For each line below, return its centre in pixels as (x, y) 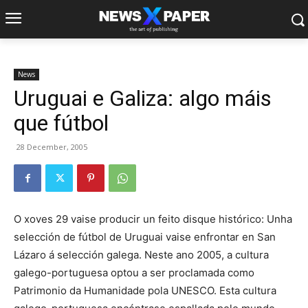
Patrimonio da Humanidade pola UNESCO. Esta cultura (145, 290)
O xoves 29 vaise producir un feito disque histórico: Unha (153, 219)
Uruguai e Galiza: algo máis (143, 98)
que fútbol (61, 123)
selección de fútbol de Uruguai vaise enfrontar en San (145, 237)
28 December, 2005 (52, 147)
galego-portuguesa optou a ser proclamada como (134, 273)
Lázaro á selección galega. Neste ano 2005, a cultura (141, 255)
